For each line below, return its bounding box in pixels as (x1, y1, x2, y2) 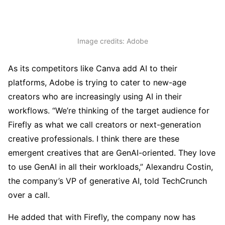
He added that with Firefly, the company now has (8, 211, 195, 222)
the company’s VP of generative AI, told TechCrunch (8, 175, 207, 186)
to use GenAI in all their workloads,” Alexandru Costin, (8, 161, 213, 172)
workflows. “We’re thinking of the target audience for (8, 105, 209, 116)
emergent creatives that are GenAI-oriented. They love (8, 147, 215, 158)
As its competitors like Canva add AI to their (8, 63, 177, 73)
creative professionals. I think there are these (8, 133, 179, 144)
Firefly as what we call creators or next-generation (8, 119, 201, 130)
